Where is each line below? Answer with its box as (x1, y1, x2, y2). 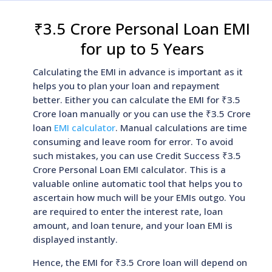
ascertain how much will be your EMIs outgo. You (32, 191, 245, 203)
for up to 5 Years (80, 38, 204, 59)
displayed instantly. (32, 233, 118, 245)
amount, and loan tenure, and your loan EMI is (32, 219, 233, 231)
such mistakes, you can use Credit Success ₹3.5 (32, 149, 241, 161)
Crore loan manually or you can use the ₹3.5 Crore (32, 107, 251, 120)
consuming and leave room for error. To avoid (32, 135, 233, 148)
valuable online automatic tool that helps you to (32, 177, 242, 189)
